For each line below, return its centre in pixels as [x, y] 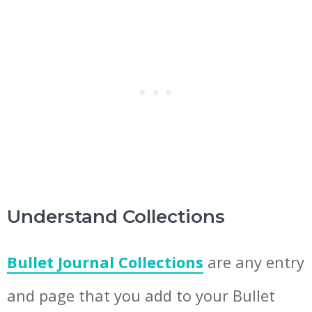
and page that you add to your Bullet [141, 295]
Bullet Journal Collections [105, 262]
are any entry [254, 262]
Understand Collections [116, 216]
